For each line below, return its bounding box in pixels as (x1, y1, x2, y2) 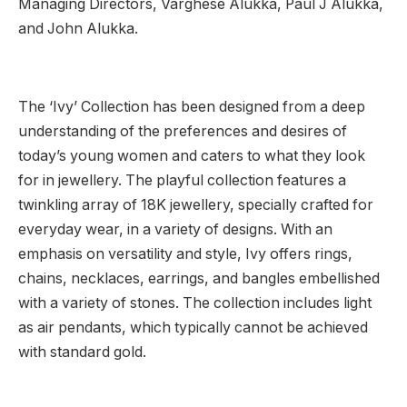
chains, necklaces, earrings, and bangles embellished (18, 270, 380, 288)
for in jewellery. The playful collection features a (18, 172, 346, 190)
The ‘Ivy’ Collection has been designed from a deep (18, 98, 365, 116)
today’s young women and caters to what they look (18, 147, 365, 165)
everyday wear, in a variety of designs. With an (18, 221, 333, 239)
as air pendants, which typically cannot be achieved (18, 319, 368, 337)
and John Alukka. (18, 19, 138, 37)
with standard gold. (18, 343, 146, 362)
